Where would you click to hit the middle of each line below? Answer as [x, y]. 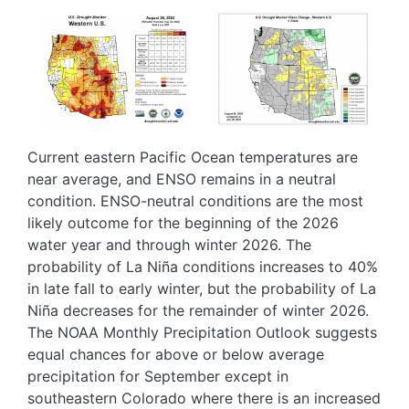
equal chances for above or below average [176, 354]
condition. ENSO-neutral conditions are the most [195, 200]
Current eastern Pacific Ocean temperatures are [193, 157]
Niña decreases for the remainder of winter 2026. [198, 310]
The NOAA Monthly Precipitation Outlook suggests [202, 332]
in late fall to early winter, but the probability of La [202, 288]
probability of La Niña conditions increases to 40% [203, 266]
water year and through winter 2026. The [169, 244]
